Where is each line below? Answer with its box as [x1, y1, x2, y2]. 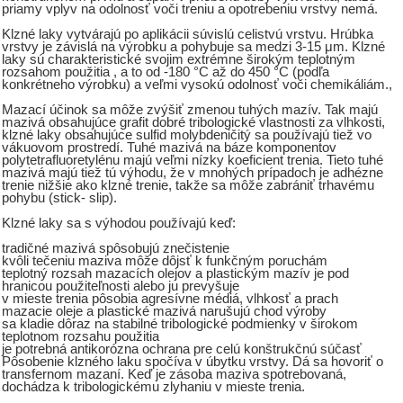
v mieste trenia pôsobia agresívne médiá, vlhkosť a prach [2, 291, 338, 307]
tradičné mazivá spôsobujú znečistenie [2, 241, 229, 256]
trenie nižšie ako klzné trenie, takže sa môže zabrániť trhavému [2, 178, 374, 193]
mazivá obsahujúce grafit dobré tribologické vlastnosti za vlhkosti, [2, 115, 385, 130]
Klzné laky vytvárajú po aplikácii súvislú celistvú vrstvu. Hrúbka [2, 27, 373, 42]
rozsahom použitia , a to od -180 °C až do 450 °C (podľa [2, 65, 329, 80]
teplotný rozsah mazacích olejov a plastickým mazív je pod [2, 266, 349, 282]
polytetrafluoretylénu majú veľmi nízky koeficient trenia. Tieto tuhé [2, 153, 383, 168]
